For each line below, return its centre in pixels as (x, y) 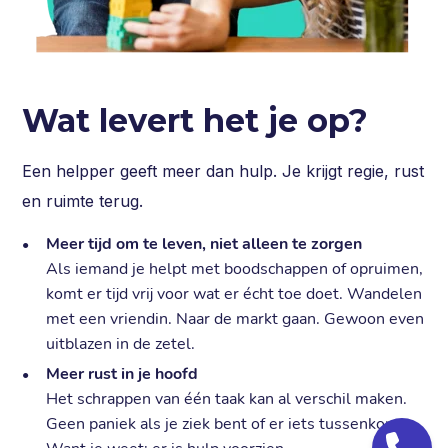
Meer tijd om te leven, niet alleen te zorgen (204, 243)
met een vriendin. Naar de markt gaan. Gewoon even (235, 318)
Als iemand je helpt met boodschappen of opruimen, (235, 268)
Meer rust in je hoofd (122, 373)
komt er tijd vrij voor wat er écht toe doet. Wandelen (234, 293)
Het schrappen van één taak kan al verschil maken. (227, 398)
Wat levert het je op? (195, 120)
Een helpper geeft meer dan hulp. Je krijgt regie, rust (223, 170)
